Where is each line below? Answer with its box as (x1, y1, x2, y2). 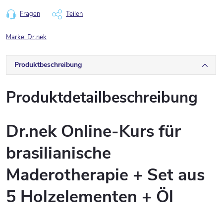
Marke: (6, 33, 27, 42)
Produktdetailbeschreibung (6, 87, 198, 108)
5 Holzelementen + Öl (6, 185, 173, 208)
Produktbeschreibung (14, 60, 82, 69)
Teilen (66, 9, 83, 18)
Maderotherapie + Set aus (6, 164, 205, 186)
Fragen (20, 9, 40, 18)
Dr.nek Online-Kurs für (6, 120, 181, 143)
